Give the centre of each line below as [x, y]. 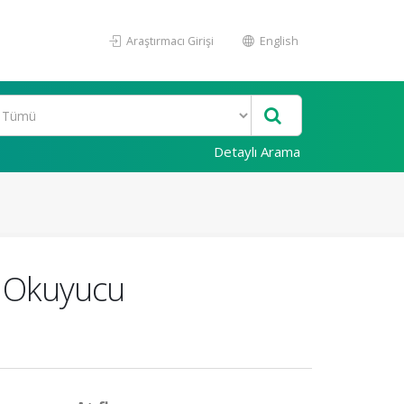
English [278, 41]
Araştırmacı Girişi [169, 41]
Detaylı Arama [257, 151]
